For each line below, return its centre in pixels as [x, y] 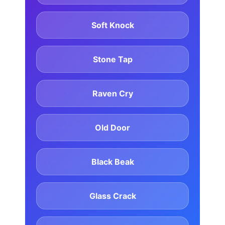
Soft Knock [113, 25]
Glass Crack [113, 196]
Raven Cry [113, 94]
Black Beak [113, 162]
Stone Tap [113, 60]
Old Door [113, 128]
